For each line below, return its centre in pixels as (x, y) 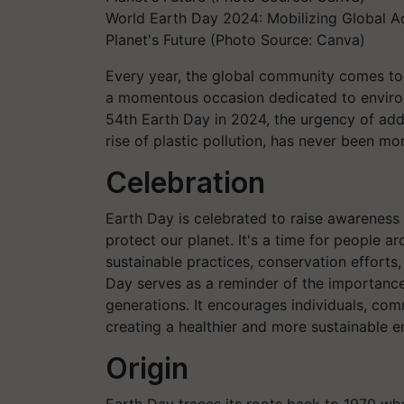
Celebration (189, 183)
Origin (151, 368)
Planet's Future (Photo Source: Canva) (235, 40)
